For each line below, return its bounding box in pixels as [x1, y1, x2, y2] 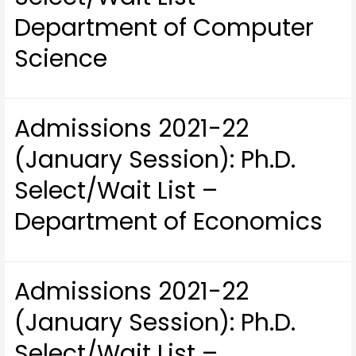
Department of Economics [14, 205, 323, 238]
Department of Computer [14, 10, 315, 44]
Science [14, 41, 108, 75]
